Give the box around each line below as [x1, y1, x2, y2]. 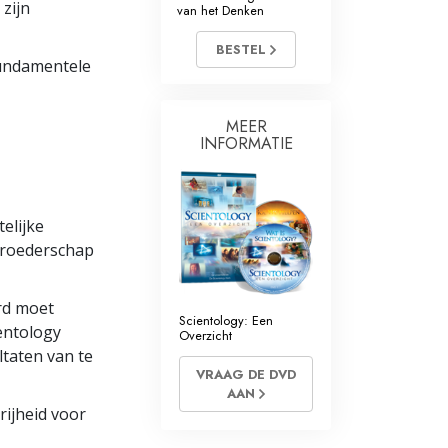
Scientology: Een [179, 311, 273, 331]
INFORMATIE [199, 132, 293, 156]
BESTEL [216, 40, 270, 60]
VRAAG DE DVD [196, 365, 296, 385]
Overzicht [179, 326, 232, 346]
